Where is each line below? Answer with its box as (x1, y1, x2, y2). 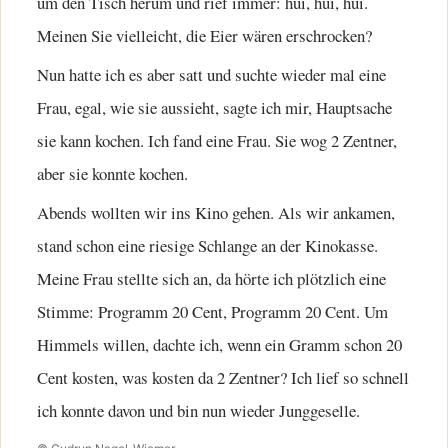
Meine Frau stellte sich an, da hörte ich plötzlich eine (37, 267, 386, 291)
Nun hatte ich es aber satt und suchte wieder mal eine (37, 62, 386, 86)
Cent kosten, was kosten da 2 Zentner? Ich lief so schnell (37, 366, 409, 390)
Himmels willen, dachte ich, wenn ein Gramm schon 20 (37, 333, 402, 357)
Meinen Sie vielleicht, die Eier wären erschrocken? (37, 23, 372, 47)
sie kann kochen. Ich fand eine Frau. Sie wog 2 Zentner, (37, 128, 397, 152)
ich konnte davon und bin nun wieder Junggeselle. (37, 399, 360, 423)
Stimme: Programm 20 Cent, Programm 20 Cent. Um (37, 300, 388, 324)
